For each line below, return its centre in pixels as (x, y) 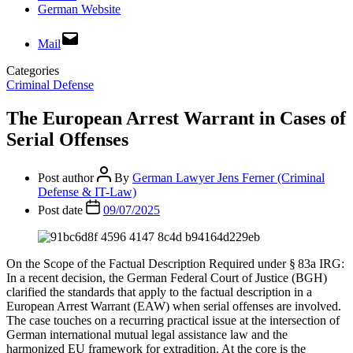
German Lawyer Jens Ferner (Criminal (229, 177)
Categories (33, 71)
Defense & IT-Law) (87, 191)
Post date (62, 210)
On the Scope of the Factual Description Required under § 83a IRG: (175, 263)
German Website (79, 9)
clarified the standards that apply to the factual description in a (159, 292)
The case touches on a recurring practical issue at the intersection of (173, 320)
